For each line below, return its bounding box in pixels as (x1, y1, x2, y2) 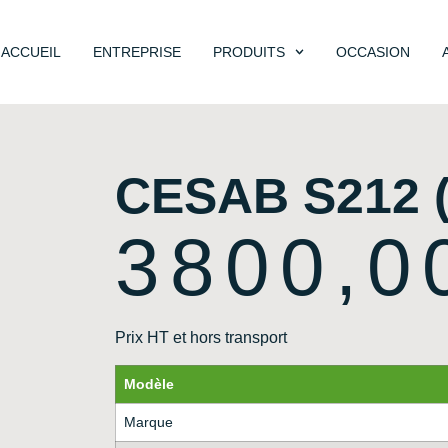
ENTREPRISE (92, 43, 181, 60)
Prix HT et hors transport (114, 329, 287, 347)
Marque (123, 413, 173, 430)
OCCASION (336, 43, 411, 60)
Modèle (123, 375, 174, 392)
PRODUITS (212, 43, 285, 60)
